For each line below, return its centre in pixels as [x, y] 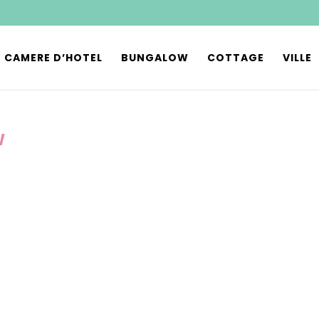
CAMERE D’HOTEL [53, 58]
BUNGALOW [155, 58]
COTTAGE [236, 58]
